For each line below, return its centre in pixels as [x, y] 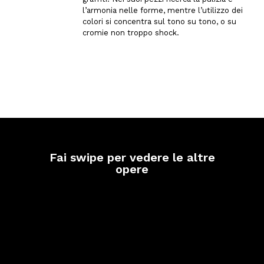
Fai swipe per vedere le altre [132, 158]
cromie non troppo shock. [131, 33]
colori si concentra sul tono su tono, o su [159, 22]
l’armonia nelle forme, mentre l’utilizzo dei [163, 11]
